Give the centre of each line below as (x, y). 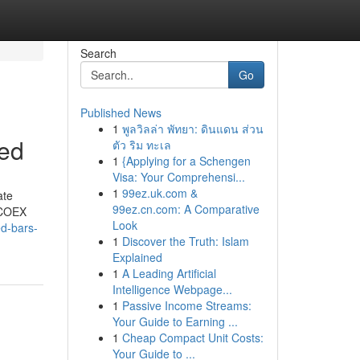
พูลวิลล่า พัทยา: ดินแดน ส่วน (192, 129)
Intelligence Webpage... (172, 289)
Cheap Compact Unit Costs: (192, 337)
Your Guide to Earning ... (175, 321)
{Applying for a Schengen (186, 161)
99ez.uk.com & (160, 193)
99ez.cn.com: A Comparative (186, 209)
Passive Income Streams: (186, 305)
